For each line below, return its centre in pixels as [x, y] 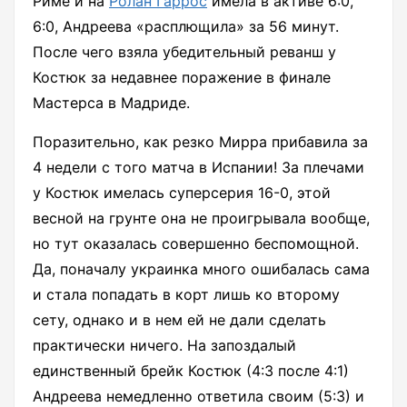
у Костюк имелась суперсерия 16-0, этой [182, 193]
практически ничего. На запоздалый [164, 346]
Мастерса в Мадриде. [111, 103]
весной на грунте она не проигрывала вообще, [201, 218]
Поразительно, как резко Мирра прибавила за [200, 142]
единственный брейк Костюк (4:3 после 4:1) [191, 371]
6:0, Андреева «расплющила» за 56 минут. [186, 27]
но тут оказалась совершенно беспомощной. [196, 244]
